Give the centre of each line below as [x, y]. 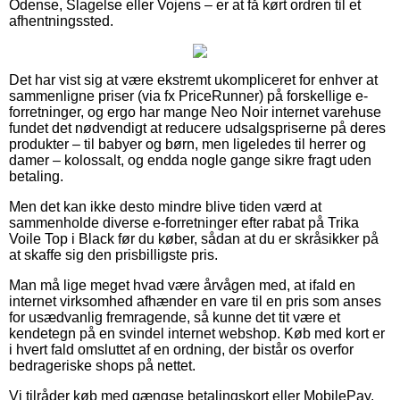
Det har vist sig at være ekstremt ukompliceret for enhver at [193, 79]
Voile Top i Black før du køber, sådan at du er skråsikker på [194, 238]
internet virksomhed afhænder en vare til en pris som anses [195, 301]
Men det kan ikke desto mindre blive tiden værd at [165, 206]
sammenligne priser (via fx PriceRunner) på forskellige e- [188, 96]
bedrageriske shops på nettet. [102, 365]
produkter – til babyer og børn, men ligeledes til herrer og [187, 144]
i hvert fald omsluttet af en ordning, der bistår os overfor [181, 349]
